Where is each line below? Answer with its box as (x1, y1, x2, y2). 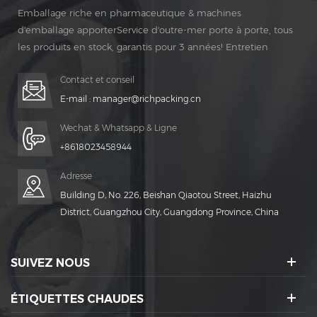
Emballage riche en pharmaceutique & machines (18, 6, 241, 18)
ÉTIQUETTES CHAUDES (11, 292, 144, 306)
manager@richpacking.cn (93, 93, 201, 104)
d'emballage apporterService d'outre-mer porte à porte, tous (18, 23, 293, 35)
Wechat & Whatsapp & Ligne (60, 122, 177, 133)
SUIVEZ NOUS (11, 255, 90, 270)
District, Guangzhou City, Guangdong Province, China (60, 206, 279, 217)
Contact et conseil (60, 74, 134, 85)
